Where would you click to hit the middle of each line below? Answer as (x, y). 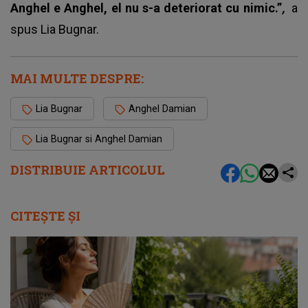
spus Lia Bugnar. (55, 30)
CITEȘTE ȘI (45, 216)
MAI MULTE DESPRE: (77, 79)
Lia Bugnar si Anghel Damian (99, 139)
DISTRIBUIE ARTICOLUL (88, 170)
